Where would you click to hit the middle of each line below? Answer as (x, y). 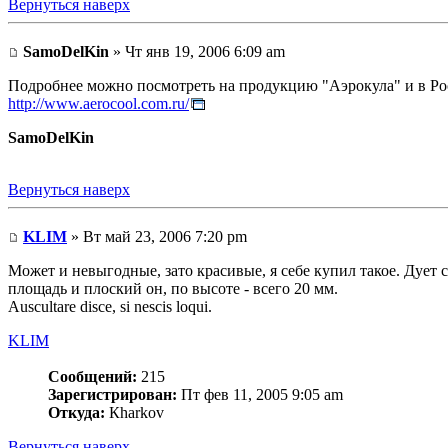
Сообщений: (92, 376)
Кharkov (134, 412)
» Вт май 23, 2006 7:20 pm (157, 236)
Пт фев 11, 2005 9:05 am (260, 394)
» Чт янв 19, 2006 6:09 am (197, 52)
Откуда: (76, 412)
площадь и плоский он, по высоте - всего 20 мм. (173, 288)
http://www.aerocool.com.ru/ (98, 104)
